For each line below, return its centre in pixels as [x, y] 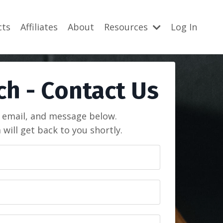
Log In [184, 27]
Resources [127, 27]
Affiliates [39, 27]
